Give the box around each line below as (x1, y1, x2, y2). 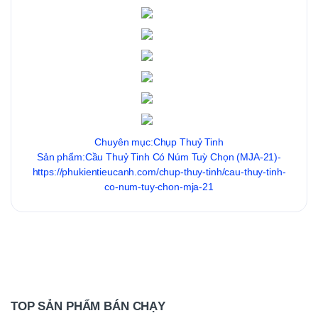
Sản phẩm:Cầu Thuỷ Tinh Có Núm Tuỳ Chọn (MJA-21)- (36, 151, 282, 163)
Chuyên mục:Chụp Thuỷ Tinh (94, 136, 224, 148)
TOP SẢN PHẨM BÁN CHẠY (11, 300, 165, 314)
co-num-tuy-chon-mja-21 (104, 181, 214, 193)
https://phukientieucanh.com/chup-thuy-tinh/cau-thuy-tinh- (32, 166, 286, 178)
